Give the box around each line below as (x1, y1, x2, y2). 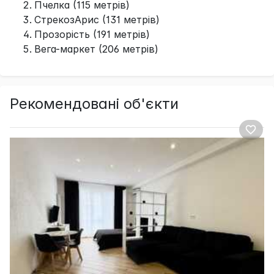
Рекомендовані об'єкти (10, 94, 179, 113)
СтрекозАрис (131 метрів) (34, 13, 160, 26)
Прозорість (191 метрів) (34, 28, 150, 40)
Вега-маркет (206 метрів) (34, 42, 158, 55)
